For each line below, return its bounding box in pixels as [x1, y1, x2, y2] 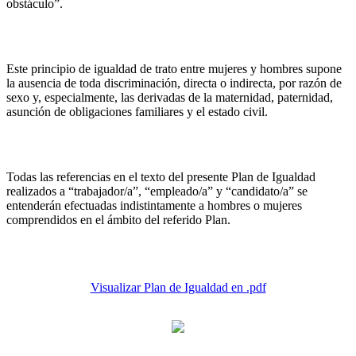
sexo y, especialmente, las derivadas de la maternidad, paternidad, [6, 91, 333, 104]
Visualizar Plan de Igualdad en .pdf [90, 281, 266, 294]
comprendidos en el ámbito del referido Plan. [6, 213, 230, 226]
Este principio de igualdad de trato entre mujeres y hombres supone [6, 62, 342, 75]
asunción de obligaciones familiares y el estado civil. [6, 105, 268, 118]
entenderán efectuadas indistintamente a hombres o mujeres [6, 199, 302, 212]
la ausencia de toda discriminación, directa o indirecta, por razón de [6, 76, 342, 90]
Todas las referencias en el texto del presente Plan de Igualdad [6, 170, 315, 184]
